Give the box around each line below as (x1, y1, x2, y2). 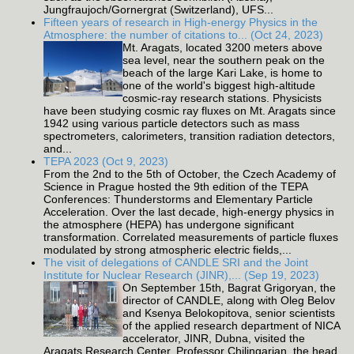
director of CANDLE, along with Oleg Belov (122, 294, 335, 307)
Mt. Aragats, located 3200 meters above (122, 41, 322, 55)
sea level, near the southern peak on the (122, 54, 325, 67)
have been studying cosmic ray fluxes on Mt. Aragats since (43, 104, 336, 118)
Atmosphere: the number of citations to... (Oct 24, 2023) (43, 28, 323, 42)
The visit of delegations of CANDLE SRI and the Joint (43, 256, 308, 269)
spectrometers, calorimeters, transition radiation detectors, (43, 130, 335, 143)
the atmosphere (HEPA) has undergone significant (43, 218, 294, 232)
